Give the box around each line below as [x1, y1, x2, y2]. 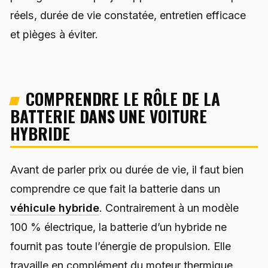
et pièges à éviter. [10, 28, 98, 41]
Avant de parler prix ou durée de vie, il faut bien [10, 163, 243, 176]
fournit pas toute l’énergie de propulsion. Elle [10, 239, 231, 252]
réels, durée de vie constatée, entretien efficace [10, 9, 246, 22]
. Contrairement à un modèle [99, 201, 239, 214]
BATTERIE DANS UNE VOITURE [10, 103, 207, 128]
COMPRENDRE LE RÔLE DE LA [25, 86, 220, 111]
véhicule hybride [10, 201, 99, 214]
